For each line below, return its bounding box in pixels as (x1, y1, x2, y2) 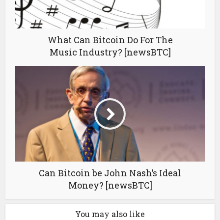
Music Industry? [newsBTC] (49, 46, 171, 58)
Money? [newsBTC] (68, 179, 152, 192)
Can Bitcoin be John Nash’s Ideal (39, 167, 181, 179)
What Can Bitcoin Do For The (47, 34, 173, 46)
